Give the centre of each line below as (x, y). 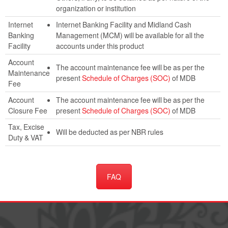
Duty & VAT (25, 137)
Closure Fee (27, 110)
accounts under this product (100, 46)
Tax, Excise (26, 126)
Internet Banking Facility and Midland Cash (123, 24)
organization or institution (96, 8)
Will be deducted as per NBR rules (109, 132)
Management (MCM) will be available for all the (130, 35)
